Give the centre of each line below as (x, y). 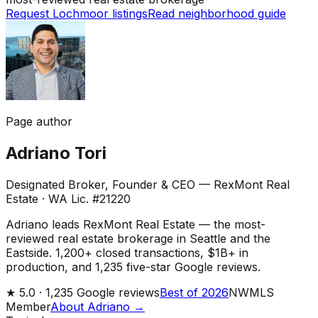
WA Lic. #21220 (89, 198)
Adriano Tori (56, 153)
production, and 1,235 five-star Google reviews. (133, 267)
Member (28, 306)
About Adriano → (98, 306)
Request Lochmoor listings (77, 13)
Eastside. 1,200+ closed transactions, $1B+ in (127, 252)
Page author (39, 121)
